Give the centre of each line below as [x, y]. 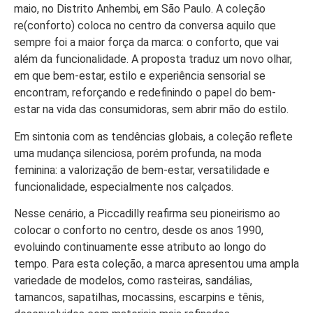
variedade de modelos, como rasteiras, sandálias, [133, 281]
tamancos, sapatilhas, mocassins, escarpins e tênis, [139, 298]
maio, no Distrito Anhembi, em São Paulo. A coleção [140, 9]
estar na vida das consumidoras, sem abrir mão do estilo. [151, 110]
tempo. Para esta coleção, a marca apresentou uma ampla [156, 264]
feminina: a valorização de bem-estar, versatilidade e [142, 170]
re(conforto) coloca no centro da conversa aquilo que [145, 26]
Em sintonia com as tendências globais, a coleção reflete [153, 136]
